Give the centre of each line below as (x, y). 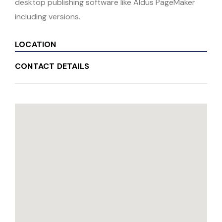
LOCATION (36, 45)
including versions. (48, 17)
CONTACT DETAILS (52, 66)
